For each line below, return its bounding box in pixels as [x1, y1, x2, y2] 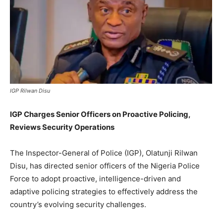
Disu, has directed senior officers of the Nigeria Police [10, 161, 200, 170]
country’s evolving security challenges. [10, 199, 146, 209]
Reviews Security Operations [10, 122, 114, 132]
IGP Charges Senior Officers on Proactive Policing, [10, 109, 190, 119]
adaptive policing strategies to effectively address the [10, 186, 198, 196]
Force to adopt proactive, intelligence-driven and [10, 173, 181, 183]
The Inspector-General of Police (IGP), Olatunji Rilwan [10, 148, 198, 158]
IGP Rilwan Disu [10, 87, 50, 94]
